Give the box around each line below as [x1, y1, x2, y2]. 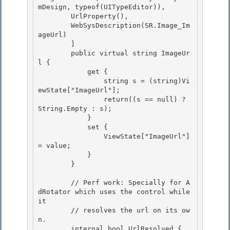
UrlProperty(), [38, 12, 71, 21]
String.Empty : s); [38, 105, 112, 113]
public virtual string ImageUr [38, 49, 71, 57]
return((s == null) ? [38, 95, 104, 104]
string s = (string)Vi [38, 77, 104, 85]
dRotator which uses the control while [38, 188, 190, 196]
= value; [38, 142, 71, 150]
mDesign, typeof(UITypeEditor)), [38, 3, 165, 11]
